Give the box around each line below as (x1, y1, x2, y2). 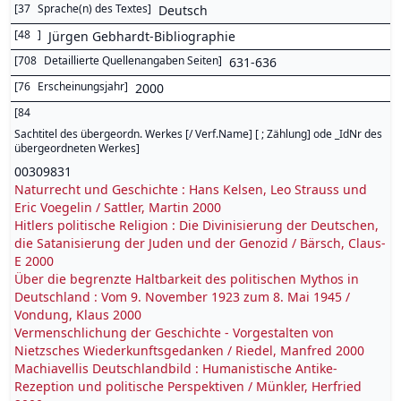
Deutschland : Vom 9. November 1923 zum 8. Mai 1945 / (14, 288, 350, 305)
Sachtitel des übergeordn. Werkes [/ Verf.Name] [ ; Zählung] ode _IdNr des (14, 126, 382, 141)
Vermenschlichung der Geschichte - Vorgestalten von (14, 324, 334, 341)
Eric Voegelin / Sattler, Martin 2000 (14, 199, 221, 216)
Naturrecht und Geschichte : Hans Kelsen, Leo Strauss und (14, 181, 367, 198)
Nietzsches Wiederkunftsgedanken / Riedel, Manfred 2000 (14, 342, 364, 359)
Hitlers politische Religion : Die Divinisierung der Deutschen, (14, 217, 379, 234)
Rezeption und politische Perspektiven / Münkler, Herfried (14, 378, 362, 395)
